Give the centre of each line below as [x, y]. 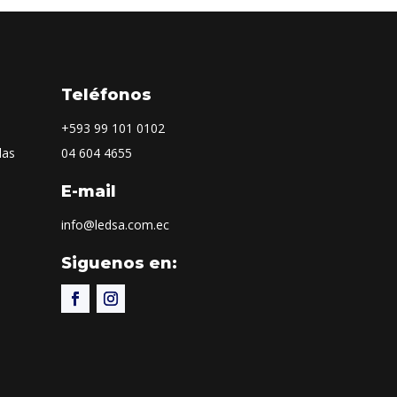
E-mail [88, 192]
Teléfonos [106, 94]
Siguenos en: [119, 264]
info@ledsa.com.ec [115, 225]
